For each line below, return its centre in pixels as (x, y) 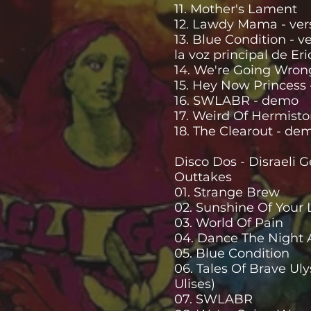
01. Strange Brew (227, 192)
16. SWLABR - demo (236, 101)
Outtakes (203, 177)
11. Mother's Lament (236, 9)
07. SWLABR (213, 299)
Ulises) (195, 284)
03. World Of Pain (229, 223)
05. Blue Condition (232, 253)
